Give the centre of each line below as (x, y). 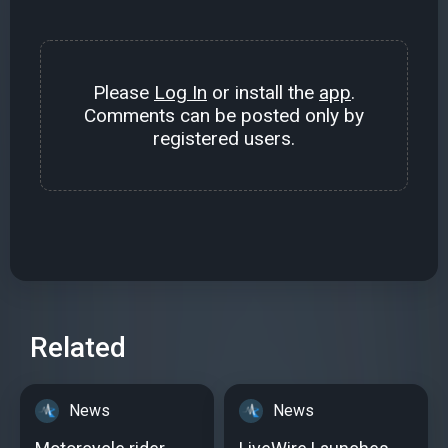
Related (78, 348)
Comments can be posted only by (224, 116)
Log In (180, 93)
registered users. (224, 139)
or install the (263, 93)
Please (123, 93)
